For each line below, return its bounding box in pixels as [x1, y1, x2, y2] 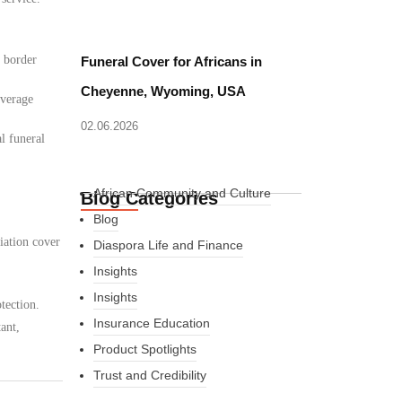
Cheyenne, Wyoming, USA [81, 83, 247, 99]
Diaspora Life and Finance [92, 238, 243, 252]
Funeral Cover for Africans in [81, 54, 263, 69]
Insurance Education [92, 316, 210, 330]
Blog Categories [81, 188, 219, 208]
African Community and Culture [92, 186, 271, 200]
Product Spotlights [92, 342, 197, 356]
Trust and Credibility [92, 368, 206, 382]
